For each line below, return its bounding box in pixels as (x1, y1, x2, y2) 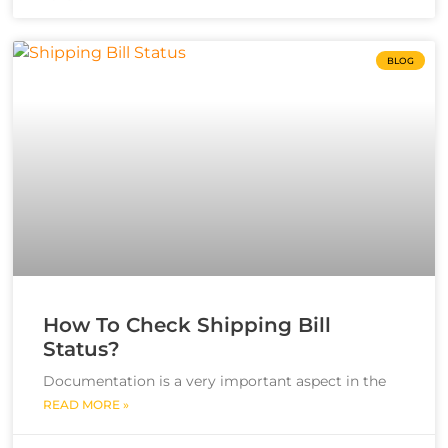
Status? (43, 336, 120, 361)
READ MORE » (43, 396, 129, 412)
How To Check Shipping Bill (43, 312, 331, 337)
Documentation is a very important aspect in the (43, 371, 386, 390)
